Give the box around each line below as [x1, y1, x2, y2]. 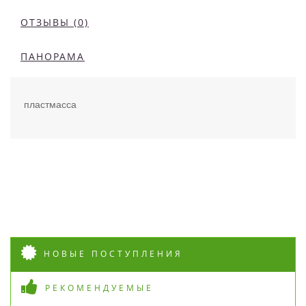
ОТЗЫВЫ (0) [20, 15, 89, 29]
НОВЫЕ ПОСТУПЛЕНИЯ [44, 247, 183, 260]
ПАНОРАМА [20, 49, 85, 63]
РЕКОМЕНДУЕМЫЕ [45, 281, 154, 294]
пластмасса [24, 98, 76, 110]
